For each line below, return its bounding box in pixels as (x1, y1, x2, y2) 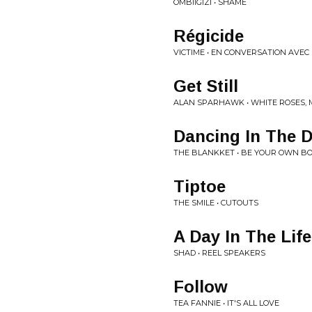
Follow (173, 277, 228, 296)
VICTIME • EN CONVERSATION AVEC (173, 47, 309, 57)
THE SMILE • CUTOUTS (173, 198, 258, 208)
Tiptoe (173, 177, 226, 196)
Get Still (173, 77, 238, 95)
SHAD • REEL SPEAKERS (173, 248, 265, 258)
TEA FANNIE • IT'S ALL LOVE (173, 298, 279, 308)
